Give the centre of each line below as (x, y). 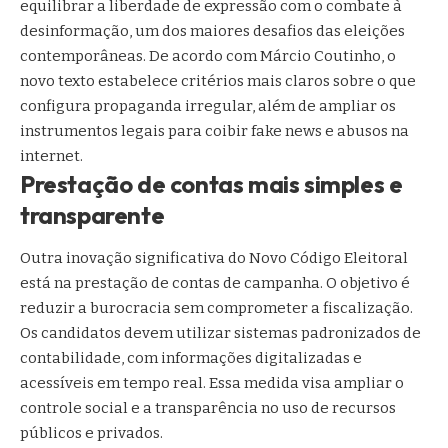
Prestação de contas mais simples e (211, 184)
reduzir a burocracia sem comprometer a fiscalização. (216, 308)
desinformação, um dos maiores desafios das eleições (212, 31)
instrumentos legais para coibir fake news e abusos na (214, 131)
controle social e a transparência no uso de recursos (208, 408)
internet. (51, 156)
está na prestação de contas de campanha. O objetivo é (215, 283)
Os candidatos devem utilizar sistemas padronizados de (220, 333)
